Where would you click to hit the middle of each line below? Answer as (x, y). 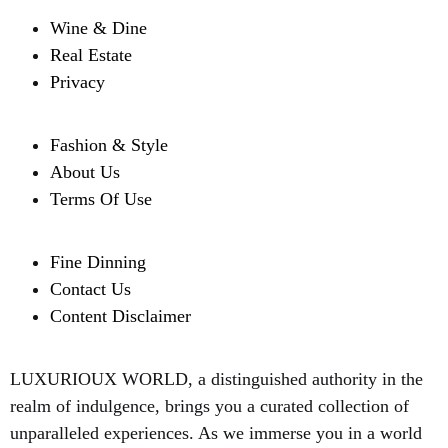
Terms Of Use (101, 199)
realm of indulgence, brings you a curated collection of (209, 406)
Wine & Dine (98, 28)
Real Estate (91, 55)
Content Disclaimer (120, 316)
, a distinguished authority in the (305, 379)
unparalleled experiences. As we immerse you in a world (216, 433)
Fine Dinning (98, 262)
